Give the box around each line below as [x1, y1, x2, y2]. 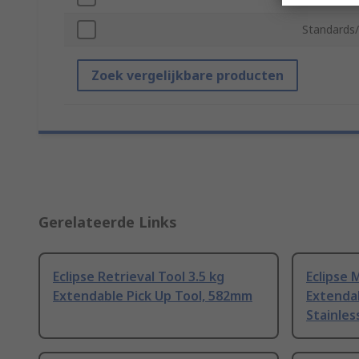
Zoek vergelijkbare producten [91, 67, 284, 85]
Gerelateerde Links [38, 212, 177, 232]
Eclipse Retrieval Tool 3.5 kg [53, 268, 224, 286]
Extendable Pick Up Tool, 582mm [53, 287, 252, 305]
